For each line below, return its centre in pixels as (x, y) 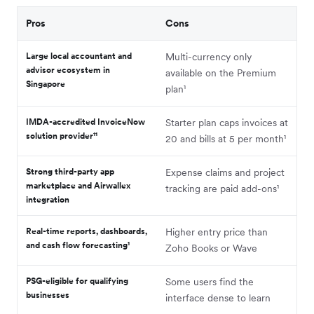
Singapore (46, 83)
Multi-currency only (209, 56)
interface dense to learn (218, 298)
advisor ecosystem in (68, 69)
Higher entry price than (217, 232)
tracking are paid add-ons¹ (222, 188)
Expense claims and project (225, 172)
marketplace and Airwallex (78, 185)
